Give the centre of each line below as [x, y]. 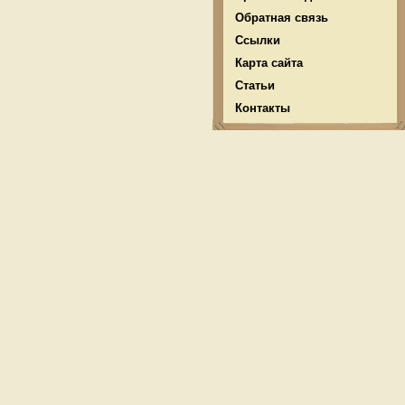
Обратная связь [282, 18]
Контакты [263, 108]
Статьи [255, 85]
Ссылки [258, 40]
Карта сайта [269, 63]
